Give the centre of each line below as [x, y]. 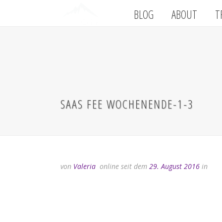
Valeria [84, 166]
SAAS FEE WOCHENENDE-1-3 [127, 104]
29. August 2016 [174, 166]
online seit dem [123, 166]
